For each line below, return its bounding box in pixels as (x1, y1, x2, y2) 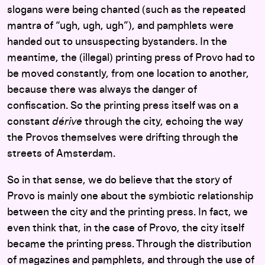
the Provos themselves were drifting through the (7, 132, 238, 143)
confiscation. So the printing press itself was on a (7, 101, 238, 111)
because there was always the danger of (7, 85, 197, 95)
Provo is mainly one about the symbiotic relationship (7, 191, 253, 202)
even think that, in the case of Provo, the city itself (7, 223, 244, 234)
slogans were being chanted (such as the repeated (7, 5, 245, 15)
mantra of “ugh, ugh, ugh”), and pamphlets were (7, 21, 234, 31)
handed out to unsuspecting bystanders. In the (7, 37, 227, 47)
